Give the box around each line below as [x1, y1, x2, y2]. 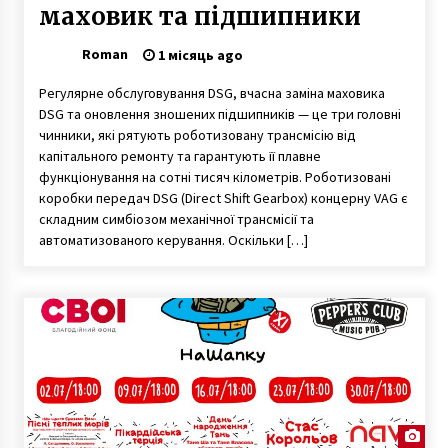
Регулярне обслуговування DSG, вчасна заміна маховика [38, 83, 385, 102]
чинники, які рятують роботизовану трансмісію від [38, 125, 356, 144]
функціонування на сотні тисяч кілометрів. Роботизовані [38, 167, 391, 186]
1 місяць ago [154, 45, 243, 64]
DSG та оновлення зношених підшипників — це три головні [38, 104, 401, 123]
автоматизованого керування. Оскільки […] [38, 230, 308, 249]
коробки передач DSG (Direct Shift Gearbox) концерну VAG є [38, 188, 408, 207]
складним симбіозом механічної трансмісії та [38, 209, 314, 228]
